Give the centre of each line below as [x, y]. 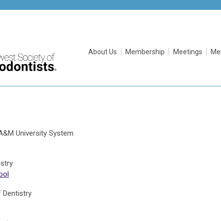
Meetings [188, 52]
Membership [145, 52]
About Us [103, 52]
